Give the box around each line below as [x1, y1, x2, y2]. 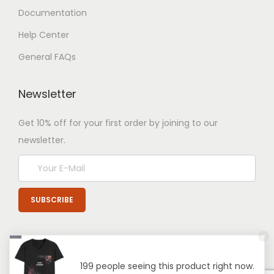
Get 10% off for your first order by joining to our [18, 117, 218, 129]
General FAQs [18, 51, 76, 63]
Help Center [18, 29, 69, 41]
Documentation [18, 7, 87, 19]
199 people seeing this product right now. [80, 260, 255, 272]
